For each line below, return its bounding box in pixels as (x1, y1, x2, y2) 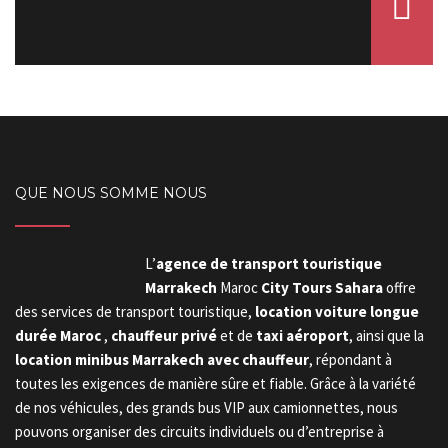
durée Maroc (15, 326, 101, 345)
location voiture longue (255, 302, 419, 321)
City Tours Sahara (261, 278, 383, 297)
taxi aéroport (256, 326, 349, 345)
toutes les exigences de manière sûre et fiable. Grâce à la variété (15, 374, 416, 393)
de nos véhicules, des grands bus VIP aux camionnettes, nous (15, 398, 398, 417)
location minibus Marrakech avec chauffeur (15, 350, 309, 369)
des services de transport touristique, (15, 302, 255, 321)
